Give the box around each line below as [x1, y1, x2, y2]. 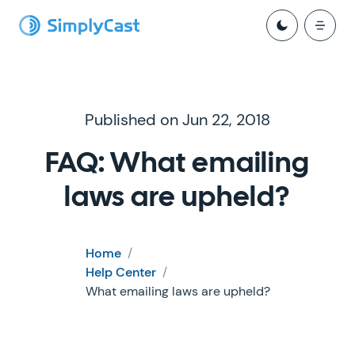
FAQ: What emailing [44, 151, 311, 177]
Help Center [85, 264, 156, 281]
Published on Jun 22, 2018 [85, 109, 270, 130]
